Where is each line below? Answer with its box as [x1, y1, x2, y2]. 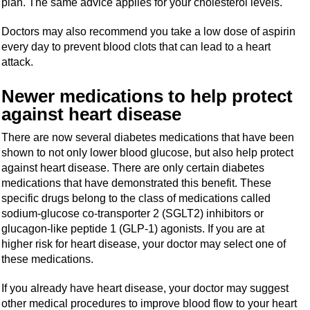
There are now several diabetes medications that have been [1, 131, 295, 143]
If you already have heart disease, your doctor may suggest [1, 282, 289, 294]
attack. [1, 55, 34, 68]
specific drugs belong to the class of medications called [1, 192, 271, 204]
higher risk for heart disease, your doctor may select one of [1, 237, 286, 250]
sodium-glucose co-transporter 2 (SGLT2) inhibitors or [1, 207, 264, 219]
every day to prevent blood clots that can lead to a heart [1, 40, 271, 53]
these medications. [1, 253, 94, 265]
